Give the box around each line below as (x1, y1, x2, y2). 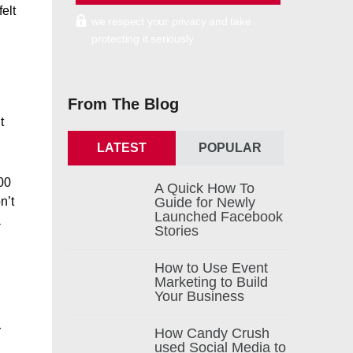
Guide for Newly (154, 195, 255, 210)
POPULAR (198, 141, 262, 154)
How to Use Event (154, 260, 268, 276)
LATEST (97, 141, 147, 154)
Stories (154, 223, 199, 239)
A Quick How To (154, 180, 255, 196)
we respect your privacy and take (91, 15, 251, 28)
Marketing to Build (154, 274, 268, 290)
